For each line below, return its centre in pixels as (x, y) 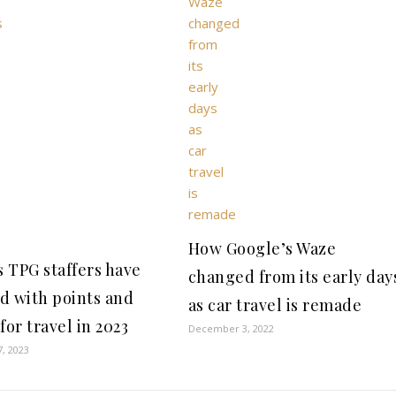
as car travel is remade (275, 305)
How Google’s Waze (262, 248)
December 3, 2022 (231, 328)
